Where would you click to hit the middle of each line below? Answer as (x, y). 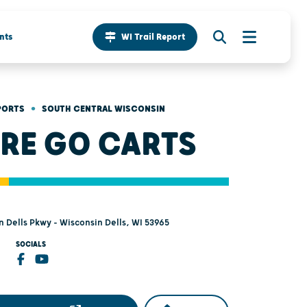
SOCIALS (30, 244)
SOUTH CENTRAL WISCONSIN (103, 109)
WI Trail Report (153, 37)
